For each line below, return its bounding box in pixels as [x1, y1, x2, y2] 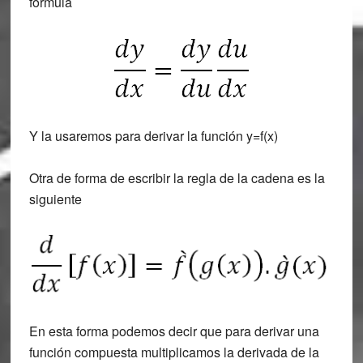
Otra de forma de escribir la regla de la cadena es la [28, 169, 325, 187]
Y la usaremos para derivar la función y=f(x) [28, 126, 278, 145]
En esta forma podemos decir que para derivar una [28, 322, 319, 341]
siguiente [28, 190, 82, 208]
